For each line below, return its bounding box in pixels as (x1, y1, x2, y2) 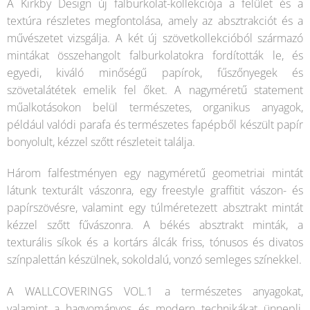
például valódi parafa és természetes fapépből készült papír (6, 116, 304, 132)
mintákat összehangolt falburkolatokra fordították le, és (6, 47, 304, 63)
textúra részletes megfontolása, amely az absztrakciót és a (6, 12, 304, 28)
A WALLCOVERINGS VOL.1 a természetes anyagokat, (6, 284, 304, 300)
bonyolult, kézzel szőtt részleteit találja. (6, 134, 195, 149)
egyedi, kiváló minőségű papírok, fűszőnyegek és (6, 64, 304, 80)
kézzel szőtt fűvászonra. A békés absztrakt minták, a (6, 217, 304, 233)
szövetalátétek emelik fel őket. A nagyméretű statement (6, 82, 304, 98)
